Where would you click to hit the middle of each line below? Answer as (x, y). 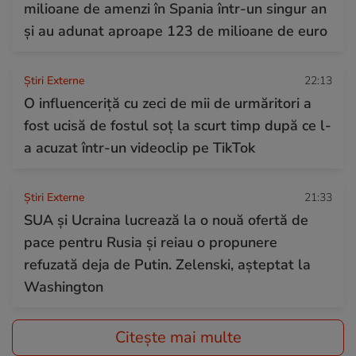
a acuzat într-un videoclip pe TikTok (139, 147)
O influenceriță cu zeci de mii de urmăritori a (168, 103)
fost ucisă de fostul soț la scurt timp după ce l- (178, 125)
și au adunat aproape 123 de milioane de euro (176, 31)
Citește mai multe (178, 337)
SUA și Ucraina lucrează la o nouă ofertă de (166, 220)
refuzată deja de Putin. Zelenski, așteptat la (167, 264)
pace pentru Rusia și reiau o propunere (151, 242)
